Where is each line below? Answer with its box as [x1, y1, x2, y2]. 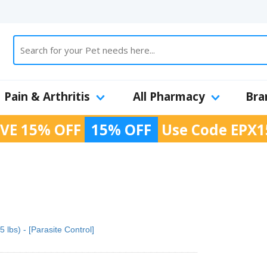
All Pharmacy [132, 89, 205, 104]
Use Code [158, 120, 231, 139]
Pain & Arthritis [4, 89, 90, 104]
